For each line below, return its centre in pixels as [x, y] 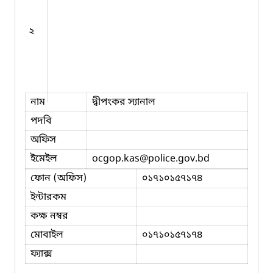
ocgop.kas [116, 159]
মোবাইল [47, 235]
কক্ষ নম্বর [49, 216]
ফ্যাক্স [41, 254]
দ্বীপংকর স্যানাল [124, 102]
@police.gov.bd [175, 159]
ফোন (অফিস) [59, 178]
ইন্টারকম [48, 197]
